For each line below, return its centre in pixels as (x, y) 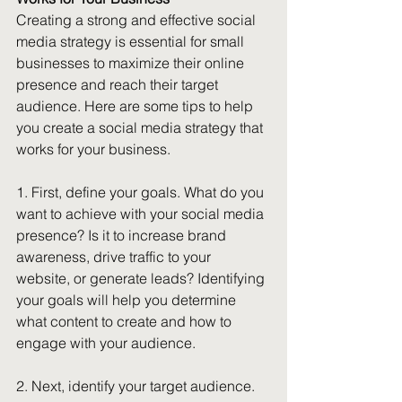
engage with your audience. (106, 343)
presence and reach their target (119, 84)
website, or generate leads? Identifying (142, 278)
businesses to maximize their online (132, 63)
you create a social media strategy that (141, 127)
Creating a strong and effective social (138, 20)
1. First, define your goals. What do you (142, 192)
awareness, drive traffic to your (115, 257)
